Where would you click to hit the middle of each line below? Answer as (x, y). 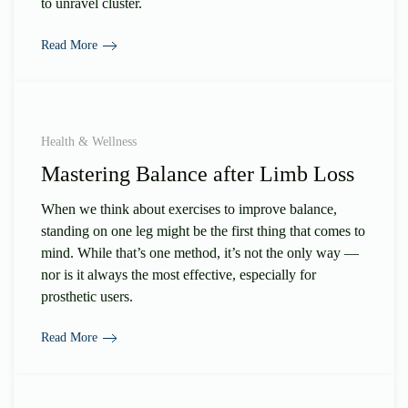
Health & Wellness (89, 141)
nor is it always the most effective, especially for (178, 274)
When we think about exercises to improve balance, (189, 209)
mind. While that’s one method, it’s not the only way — (200, 252)
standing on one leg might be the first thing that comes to (203, 230)
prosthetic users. (87, 296)
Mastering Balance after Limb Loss (198, 173)
